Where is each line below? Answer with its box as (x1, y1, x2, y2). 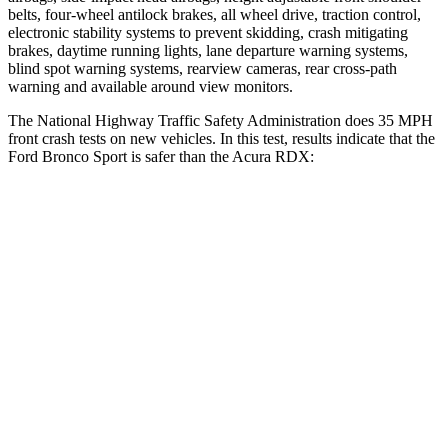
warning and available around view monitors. (8, 77, 293, 95)
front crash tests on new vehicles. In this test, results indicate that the (8, 129, 435, 147)
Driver (270, 304, 304, 319)
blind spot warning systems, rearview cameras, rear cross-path (8, 59, 397, 77)
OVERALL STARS (82, 258, 184, 273)
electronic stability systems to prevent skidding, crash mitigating (8, 23, 408, 41)
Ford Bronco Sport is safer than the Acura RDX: (8, 147, 314, 165)
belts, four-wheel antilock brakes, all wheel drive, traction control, (8, 5, 421, 23)
